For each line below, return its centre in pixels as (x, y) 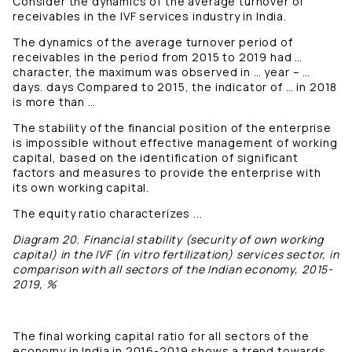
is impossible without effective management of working (175, 143)
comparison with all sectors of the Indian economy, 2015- (173, 269)
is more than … (54, 102)
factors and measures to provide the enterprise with (167, 173)
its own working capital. (82, 188)
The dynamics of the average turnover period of (153, 42)
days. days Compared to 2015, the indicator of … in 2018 (175, 87)
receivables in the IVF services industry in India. (150, 16)
